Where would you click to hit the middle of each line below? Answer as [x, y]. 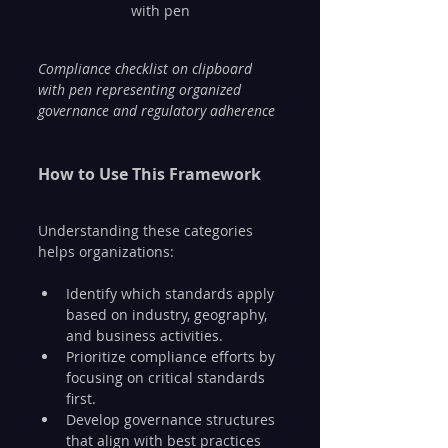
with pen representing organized [141, 89]
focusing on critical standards [167, 377]
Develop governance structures [172, 419]
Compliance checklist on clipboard [147, 68]
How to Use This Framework [149, 173]
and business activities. [144, 335]
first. [81, 398]
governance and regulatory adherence [156, 110]
